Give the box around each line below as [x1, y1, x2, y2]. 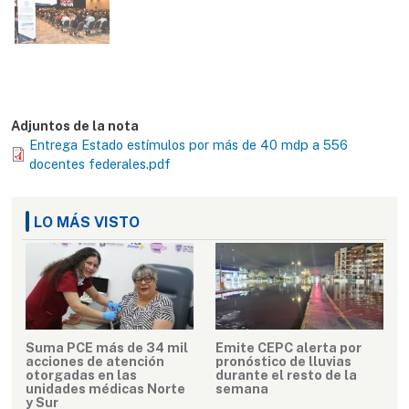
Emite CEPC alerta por [215, 340, 362, 356]
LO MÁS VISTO [34, 213, 140, 231]
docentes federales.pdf [29, 155, 171, 172]
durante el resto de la [215, 367, 357, 383]
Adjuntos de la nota [11, 117, 139, 133]
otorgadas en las [26, 367, 137, 383]
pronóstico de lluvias [215, 353, 351, 370]
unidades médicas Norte [26, 381, 185, 397]
